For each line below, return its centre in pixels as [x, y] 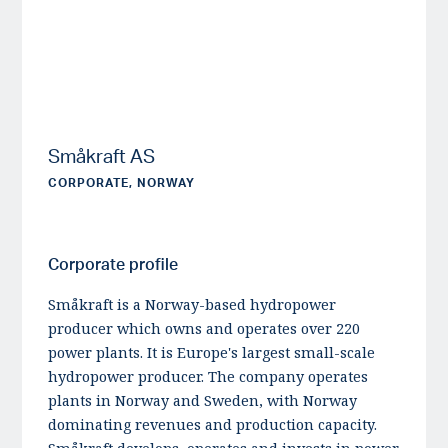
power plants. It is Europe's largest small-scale [212, 352]
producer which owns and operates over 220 [204, 328]
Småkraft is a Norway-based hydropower [192, 304]
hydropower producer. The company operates [208, 376]
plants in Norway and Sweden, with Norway [203, 400]
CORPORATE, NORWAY [122, 183]
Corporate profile [113, 264]
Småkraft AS [102, 156]
